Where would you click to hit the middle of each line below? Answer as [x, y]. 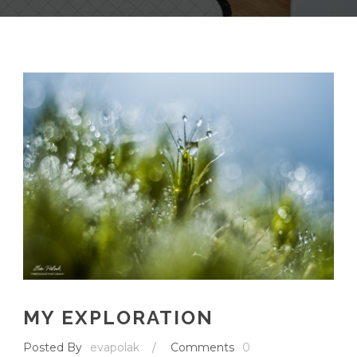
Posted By [53, 348]
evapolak [115, 348]
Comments [202, 348]
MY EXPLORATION [118, 318]
